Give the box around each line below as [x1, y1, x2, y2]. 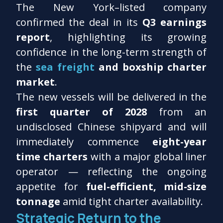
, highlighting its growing [50, 30, 207, 44]
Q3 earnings [142, 15, 207, 29]
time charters [16, 149, 88, 163]
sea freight [36, 60, 95, 74]
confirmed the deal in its [16, 15, 143, 29]
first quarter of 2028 [16, 105, 147, 118]
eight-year [152, 134, 207, 148]
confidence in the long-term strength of [16, 45, 207, 59]
